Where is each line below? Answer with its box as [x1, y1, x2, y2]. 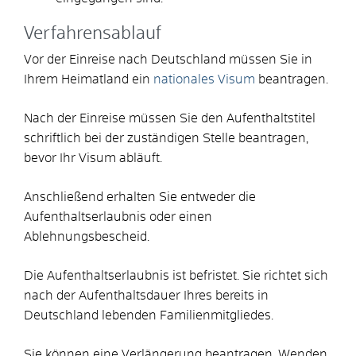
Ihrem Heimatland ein [24, 72, 153, 86]
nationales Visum [153, 72, 255, 86]
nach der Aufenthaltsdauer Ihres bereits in [24, 288, 269, 302]
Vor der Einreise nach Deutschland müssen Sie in [24, 52, 312, 66]
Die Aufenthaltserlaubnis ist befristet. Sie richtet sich [24, 269, 328, 282]
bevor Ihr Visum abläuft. [24, 151, 162, 164]
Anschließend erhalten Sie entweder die [24, 190, 256, 203]
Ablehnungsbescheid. [24, 230, 149, 243]
